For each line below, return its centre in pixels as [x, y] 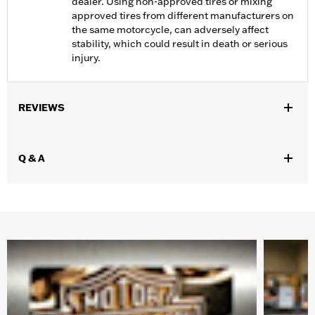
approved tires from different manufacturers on [183, 16]
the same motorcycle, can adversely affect [170, 30]
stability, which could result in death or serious [180, 44]
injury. [86, 58]
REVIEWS [41, 108]
